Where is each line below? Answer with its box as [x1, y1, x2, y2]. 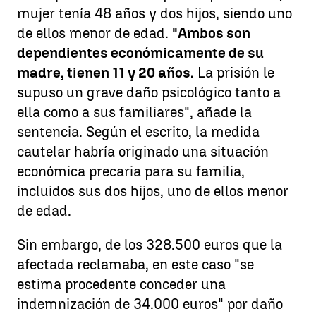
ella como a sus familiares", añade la [17, 103, 252, 121]
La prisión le [194, 63, 274, 81]
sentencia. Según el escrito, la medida [17, 123, 260, 140]
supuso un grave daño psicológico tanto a [17, 83, 281, 101]
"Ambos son [172, 24, 250, 42]
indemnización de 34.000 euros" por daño [17, 295, 283, 312]
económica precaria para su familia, [17, 162, 245, 180]
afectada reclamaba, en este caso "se [17, 255, 254, 273]
